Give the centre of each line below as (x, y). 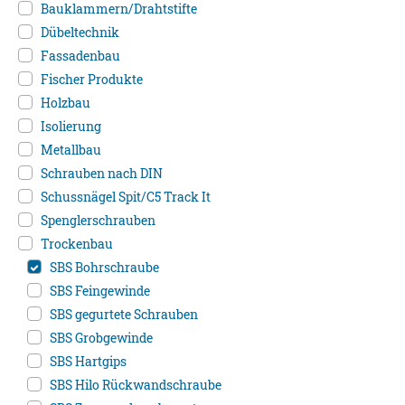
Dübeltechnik (80, 33)
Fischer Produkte (92, 80)
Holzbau (66, 103)
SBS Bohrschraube (104, 268)
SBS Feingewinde (100, 291)
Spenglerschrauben (98, 221)
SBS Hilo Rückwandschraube (136, 385)
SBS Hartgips (88, 362)
